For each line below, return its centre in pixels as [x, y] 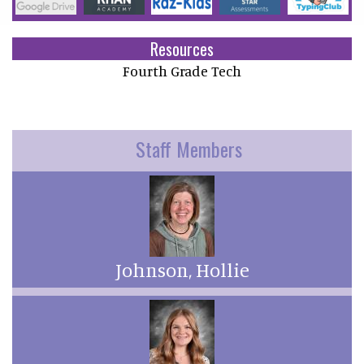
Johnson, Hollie [182, 270]
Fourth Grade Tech [182, 71]
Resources [182, 49]
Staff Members [189, 149]
